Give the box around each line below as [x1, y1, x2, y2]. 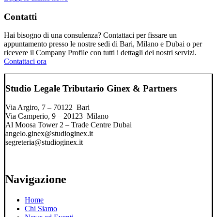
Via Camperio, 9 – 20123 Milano [5, 111, 108, 120]
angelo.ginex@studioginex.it [5, 129, 93, 138]
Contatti [4, 11, 37, 22]
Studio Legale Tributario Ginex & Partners [5, 83, 177, 94]
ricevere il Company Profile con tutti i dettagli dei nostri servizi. [4, 48, 197, 57]
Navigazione [5, 172, 66, 186]
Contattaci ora [4, 57, 46, 66]
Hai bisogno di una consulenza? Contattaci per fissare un [4, 31, 177, 40]
